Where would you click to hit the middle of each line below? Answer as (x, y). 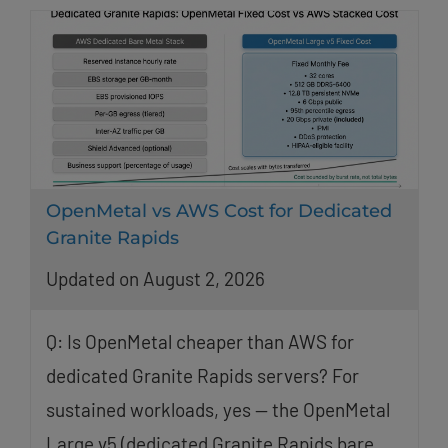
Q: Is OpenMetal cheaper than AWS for (199, 341)
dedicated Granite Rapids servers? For (202, 375)
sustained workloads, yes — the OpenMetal (217, 409)
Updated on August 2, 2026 (155, 278)
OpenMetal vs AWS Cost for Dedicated (218, 211)
